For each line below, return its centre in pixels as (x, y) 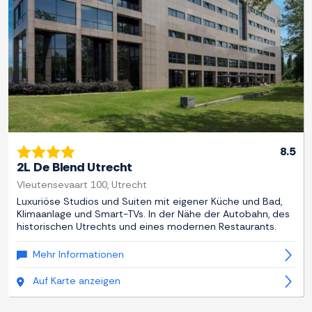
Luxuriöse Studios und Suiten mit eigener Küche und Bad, (149, 202)
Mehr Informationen (78, 255)
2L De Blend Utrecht (75, 167)
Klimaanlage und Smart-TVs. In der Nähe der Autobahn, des (153, 214)
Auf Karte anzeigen (77, 281)
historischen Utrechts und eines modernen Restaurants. (147, 227)
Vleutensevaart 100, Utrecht (82, 185)
